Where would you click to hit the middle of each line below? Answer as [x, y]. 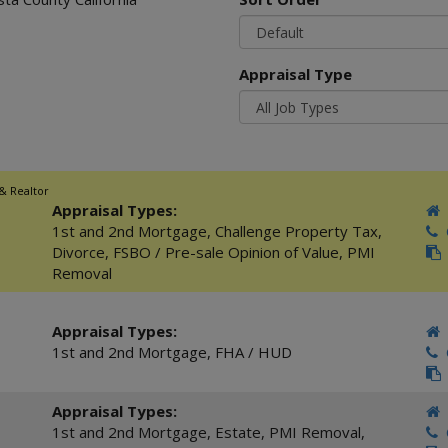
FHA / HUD [253, 352]
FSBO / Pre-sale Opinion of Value [225, 252]
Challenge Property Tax [296, 231]
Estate [237, 432]
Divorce [78, 252]
